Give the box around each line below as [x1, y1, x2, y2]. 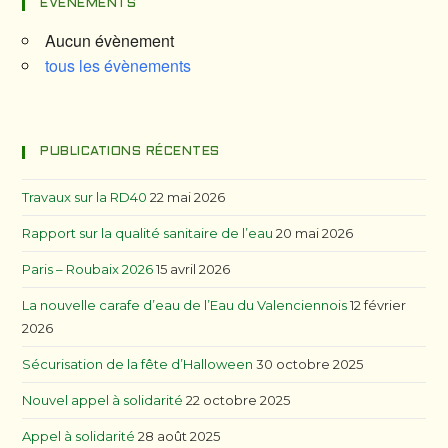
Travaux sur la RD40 [22, 188, 148, 205]
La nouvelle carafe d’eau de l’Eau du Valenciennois [22, 296, 348, 313]
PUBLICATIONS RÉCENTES [40, 145, 220, 158]
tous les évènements [45, 53, 192, 77]
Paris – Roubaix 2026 [22, 260, 154, 277]
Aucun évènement [45, 28, 175, 52]
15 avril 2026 [156, 260, 231, 277]
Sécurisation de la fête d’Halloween [22, 355, 254, 372]
